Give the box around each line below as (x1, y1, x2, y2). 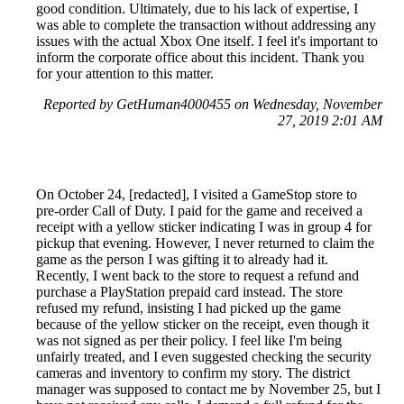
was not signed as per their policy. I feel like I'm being (36, 333, 342, 349)
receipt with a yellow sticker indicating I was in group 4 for (36, 219, 372, 235)
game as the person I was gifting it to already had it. (36, 252, 328, 268)
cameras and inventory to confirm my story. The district (36, 365, 350, 381)
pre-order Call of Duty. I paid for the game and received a (36, 203, 363, 219)
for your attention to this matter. (36, 66, 214, 82)
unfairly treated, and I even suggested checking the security (36, 349, 372, 365)
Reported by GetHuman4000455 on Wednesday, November (43, 96, 382, 113)
